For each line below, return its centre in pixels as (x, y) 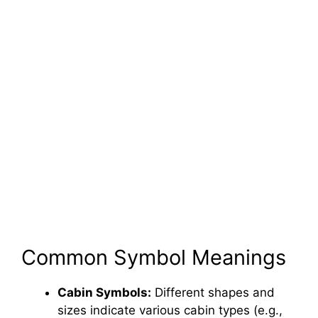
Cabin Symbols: (104, 292)
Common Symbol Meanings (154, 257)
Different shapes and (213, 292)
